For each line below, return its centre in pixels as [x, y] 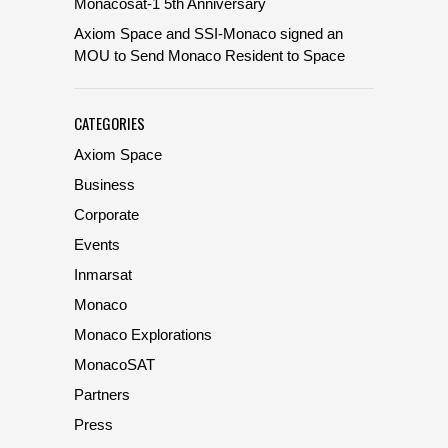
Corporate [106, 214]
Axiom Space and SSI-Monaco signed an [208, 33]
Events [97, 244]
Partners [102, 394]
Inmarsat [103, 274]
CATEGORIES [109, 122]
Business [104, 184]
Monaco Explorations [143, 334]
